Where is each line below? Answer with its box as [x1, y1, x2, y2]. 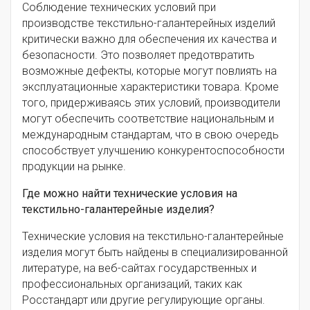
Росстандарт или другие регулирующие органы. [22, 293, 265, 307]
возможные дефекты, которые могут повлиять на [22, 64, 277, 78]
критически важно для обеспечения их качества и [22, 33, 277, 46]
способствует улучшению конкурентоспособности [22, 144, 284, 158]
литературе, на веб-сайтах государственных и [22, 262, 257, 275]
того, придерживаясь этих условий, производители [22, 96, 280, 110]
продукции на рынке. [22, 160, 126, 174]
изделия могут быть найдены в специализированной [22, 246, 288, 259]
